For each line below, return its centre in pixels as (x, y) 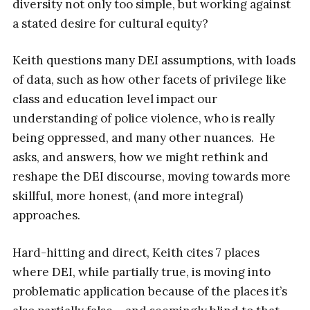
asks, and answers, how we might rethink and (140, 157)
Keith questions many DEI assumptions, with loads (154, 61)
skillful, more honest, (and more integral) (127, 196)
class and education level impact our (115, 99)
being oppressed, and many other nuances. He (144, 138)
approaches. (46, 216)
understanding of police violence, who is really (143, 119)
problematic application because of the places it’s (149, 291)
